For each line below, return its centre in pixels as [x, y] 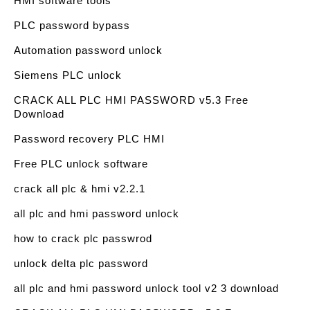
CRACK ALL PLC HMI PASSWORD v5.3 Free [131, 100]
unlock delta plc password [81, 263]
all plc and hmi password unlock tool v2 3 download [146, 288]
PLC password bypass [72, 25]
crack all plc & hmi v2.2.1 [80, 189]
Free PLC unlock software [81, 164]
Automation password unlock [88, 50]
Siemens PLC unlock [68, 75]
